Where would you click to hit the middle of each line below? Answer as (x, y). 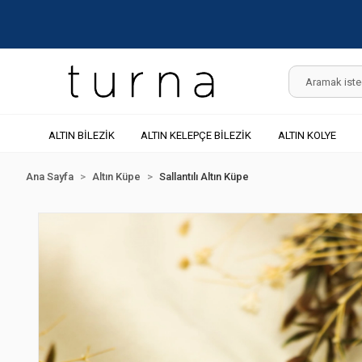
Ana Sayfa (50, 177)
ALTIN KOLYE (307, 135)
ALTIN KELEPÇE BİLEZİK (196, 135)
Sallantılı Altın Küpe (204, 177)
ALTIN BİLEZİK (81, 135)
